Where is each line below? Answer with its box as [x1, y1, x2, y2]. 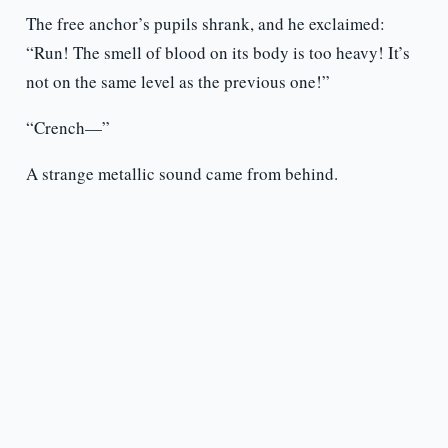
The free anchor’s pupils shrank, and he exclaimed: [25, 12, 385, 36]
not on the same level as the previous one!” [25, 70, 330, 94]
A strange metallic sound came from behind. [25, 162, 338, 186]
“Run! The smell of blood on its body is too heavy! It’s [25, 41, 410, 65]
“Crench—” [25, 116, 110, 140]
